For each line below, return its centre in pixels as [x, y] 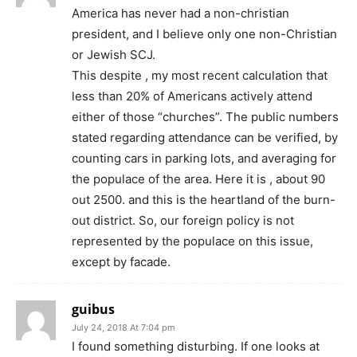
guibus [93, 309]
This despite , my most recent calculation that [200, 75]
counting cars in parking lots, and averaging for [204, 158]
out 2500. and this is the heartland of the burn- [204, 199]
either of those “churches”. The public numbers [205, 116]
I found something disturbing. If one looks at [196, 346]
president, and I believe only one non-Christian [204, 33]
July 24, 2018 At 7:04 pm [124, 327]
